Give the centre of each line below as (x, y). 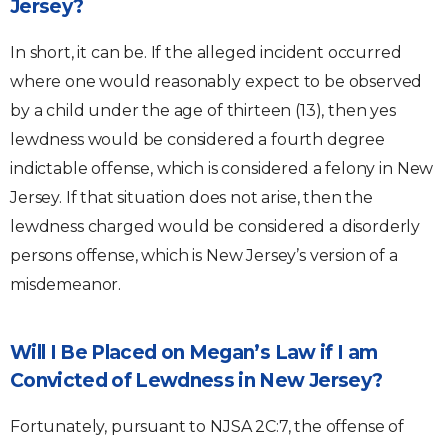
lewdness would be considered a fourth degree (197, 139)
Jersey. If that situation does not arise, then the (191, 197)
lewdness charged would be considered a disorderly (215, 226)
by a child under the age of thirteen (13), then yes (203, 110)
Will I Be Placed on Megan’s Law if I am (194, 352)
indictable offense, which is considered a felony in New (222, 168)
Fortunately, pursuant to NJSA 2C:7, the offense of (207, 426)
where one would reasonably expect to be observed (216, 81)
